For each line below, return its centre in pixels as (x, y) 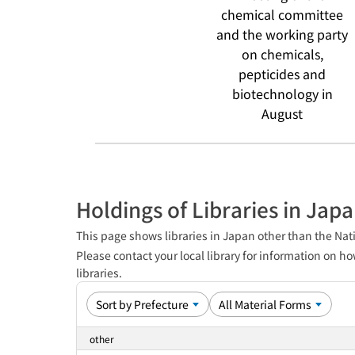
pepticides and (282, 74)
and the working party (282, 34)
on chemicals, (282, 54)
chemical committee (282, 14)
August (282, 113)
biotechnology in (282, 94)
